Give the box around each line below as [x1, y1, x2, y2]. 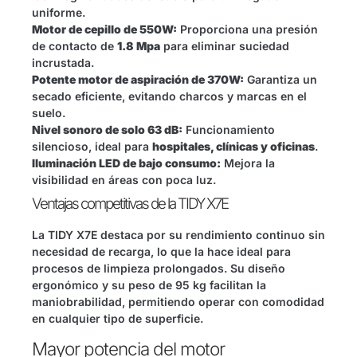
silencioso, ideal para [32, 139, 152, 154]
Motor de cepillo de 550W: [32, 22, 177, 37]
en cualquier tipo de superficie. [32, 312, 203, 326]
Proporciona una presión [177, 22, 318, 37]
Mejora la [221, 156, 275, 171]
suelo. [32, 106, 65, 120]
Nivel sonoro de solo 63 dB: [32, 123, 182, 137]
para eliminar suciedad [160, 39, 289, 53]
